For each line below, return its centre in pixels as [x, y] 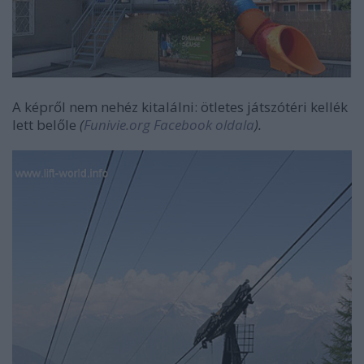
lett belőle [46, 125]
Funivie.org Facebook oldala [169, 125]
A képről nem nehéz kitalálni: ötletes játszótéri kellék [180, 107]
